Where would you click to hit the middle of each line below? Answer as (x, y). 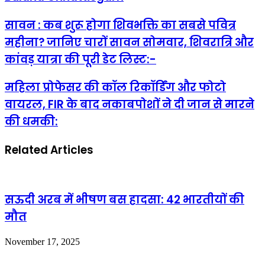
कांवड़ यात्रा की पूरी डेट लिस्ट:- (80, 59)
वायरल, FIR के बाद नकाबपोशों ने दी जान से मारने (130, 105)
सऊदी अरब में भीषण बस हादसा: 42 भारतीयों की (125, 200)
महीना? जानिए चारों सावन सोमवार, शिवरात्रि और (129, 42)
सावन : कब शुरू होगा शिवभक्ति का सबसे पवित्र (120, 25)
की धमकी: (31, 122)
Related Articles (49, 150)
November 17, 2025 (42, 242)
